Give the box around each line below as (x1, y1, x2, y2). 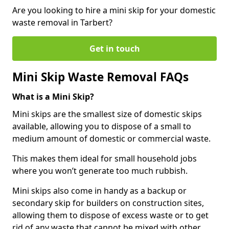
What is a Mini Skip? (12, 90, 94, 102)
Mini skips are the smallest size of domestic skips (12, 108, 202, 120)
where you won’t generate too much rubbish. (12, 165, 188, 176)
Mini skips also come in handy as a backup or (12, 185, 187, 196)
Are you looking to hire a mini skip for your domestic (12, 4, 216, 16)
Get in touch (89, 42, 140, 54)
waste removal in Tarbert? (12, 16, 114, 28)
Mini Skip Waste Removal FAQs (12, 68, 189, 85)
